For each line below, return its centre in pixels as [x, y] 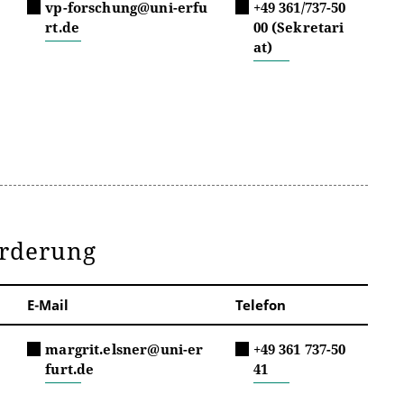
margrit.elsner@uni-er [124, 349]
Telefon [260, 304]
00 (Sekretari [298, 27]
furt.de [70, 368]
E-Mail [48, 304]
